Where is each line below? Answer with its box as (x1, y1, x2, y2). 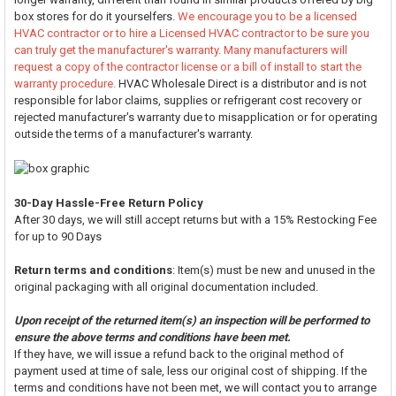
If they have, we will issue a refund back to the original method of (13, 346, 344, 361)
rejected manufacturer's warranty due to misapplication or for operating (13, 110, 377, 124)
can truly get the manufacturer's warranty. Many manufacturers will (13, 42, 347, 57)
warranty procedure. (13, 76, 116, 90)
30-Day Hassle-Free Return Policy (13, 195, 203, 209)
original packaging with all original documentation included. (13, 279, 318, 293)
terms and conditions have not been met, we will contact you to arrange (13, 380, 377, 394)
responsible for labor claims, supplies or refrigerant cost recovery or (13, 93, 362, 107)
